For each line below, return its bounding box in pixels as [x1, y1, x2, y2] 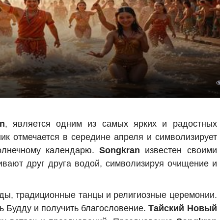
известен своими [140, 145, 217, 155]
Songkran [99, 145, 140, 155]
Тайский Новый [148, 203, 217, 213]
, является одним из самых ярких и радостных [4, 119, 217, 129]
